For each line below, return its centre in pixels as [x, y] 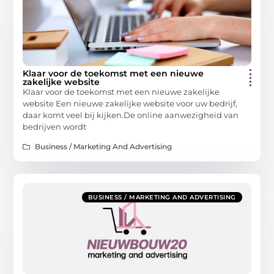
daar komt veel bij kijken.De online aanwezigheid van [131, 115]
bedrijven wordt [55, 126]
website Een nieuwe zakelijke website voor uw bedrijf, [130, 103]
